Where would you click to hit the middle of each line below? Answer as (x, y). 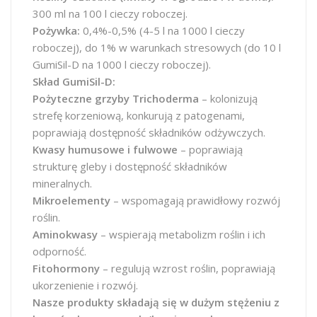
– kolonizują (228, 98)
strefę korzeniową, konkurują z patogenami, (139, 115)
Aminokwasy (65, 234)
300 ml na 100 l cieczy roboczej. (110, 13)
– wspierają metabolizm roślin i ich (181, 234)
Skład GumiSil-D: (74, 81)
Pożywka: (56, 30)
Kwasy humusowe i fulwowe (105, 149)
